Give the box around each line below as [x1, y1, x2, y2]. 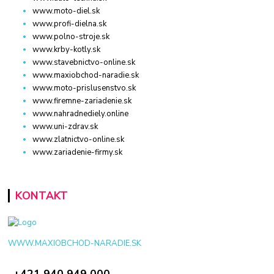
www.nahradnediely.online [32, 108, 129, 120]
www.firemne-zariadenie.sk [32, 95, 132, 107]
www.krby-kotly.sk [32, 44, 101, 56]
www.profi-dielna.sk [32, 18, 107, 30]
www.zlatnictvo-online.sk [32, 134, 125, 146]
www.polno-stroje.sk [32, 31, 110, 43]
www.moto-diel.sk [32, 6, 100, 17]
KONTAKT [15, 188, 68, 204]
